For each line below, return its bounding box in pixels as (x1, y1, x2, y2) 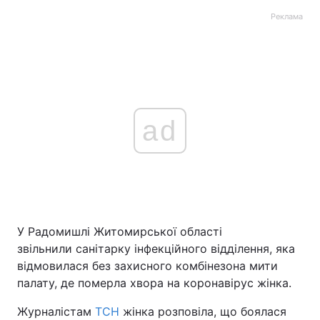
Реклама (271, 11, 303, 21)
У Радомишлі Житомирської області (17, 224, 222, 239)
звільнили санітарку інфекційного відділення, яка (17, 241, 295, 256)
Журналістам (17, 304, 95, 319)
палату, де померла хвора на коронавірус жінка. (17, 276, 291, 290)
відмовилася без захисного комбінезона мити (17, 259, 278, 273)
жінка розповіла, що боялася (119, 304, 286, 319)
